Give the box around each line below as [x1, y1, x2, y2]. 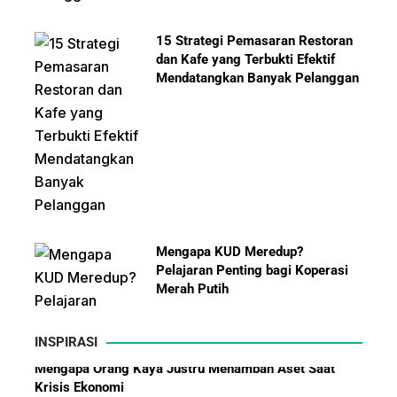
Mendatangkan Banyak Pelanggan [156, 70, 360, 87]
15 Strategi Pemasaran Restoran [156, 33, 354, 50]
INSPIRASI [35, 334, 97, 351]
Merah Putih [156, 281, 230, 298]
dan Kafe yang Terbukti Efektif [156, 51, 336, 68]
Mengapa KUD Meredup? [156, 244, 304, 261]
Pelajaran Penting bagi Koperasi [156, 262, 349, 279]
